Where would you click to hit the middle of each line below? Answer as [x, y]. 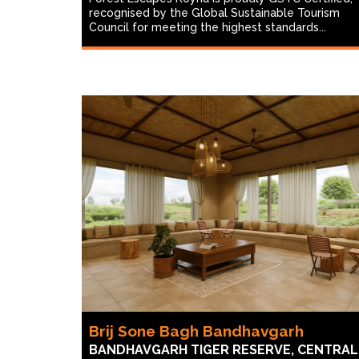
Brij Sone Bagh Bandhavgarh [196, 331]
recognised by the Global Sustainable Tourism [214, 13]
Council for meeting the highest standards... [208, 27]
